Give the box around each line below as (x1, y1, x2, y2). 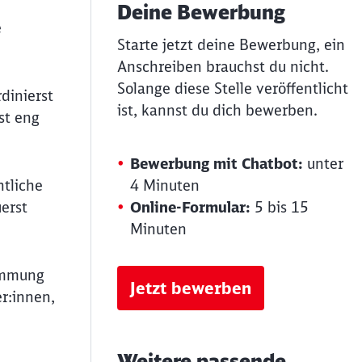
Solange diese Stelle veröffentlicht (117, 79, 348, 98)
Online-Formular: (130, 198, 250, 217)
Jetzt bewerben (130, 278, 251, 298)
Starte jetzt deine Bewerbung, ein (117, 36, 345, 54)
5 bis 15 (250, 198, 309, 217)
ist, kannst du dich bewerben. (117, 101, 318, 120)
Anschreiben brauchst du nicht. (117, 57, 329, 76)
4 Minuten (130, 176, 200, 195)
